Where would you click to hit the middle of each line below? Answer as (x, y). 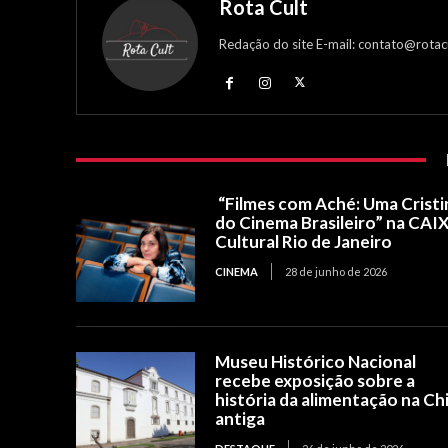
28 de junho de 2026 (336, 272)
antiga (240, 418)
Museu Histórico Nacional (316, 361)
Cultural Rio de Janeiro (304, 242)
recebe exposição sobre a (315, 380)
